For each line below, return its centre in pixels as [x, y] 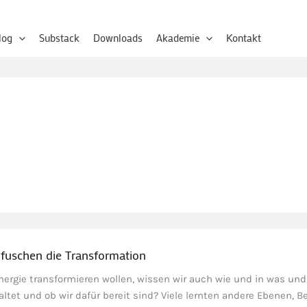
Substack [59, 38]
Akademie [177, 38]
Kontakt [243, 38]
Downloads [118, 38]
